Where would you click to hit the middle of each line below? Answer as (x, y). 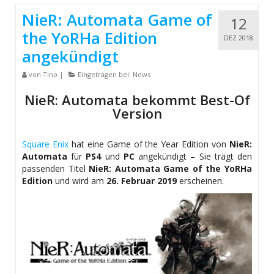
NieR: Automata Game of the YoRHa (171, 169)
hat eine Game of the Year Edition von (149, 144)
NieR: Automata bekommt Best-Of (137, 100)
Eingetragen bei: (104, 75)
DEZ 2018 (238, 38)
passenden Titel (56, 169)
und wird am (80, 181)
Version (137, 113)
